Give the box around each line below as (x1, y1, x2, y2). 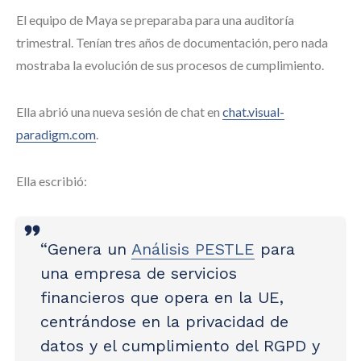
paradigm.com (16, 127, 96, 142)
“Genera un (40, 239, 131, 259)
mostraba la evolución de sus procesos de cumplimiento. (16, 57, 324, 73)
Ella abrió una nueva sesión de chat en (16, 104, 222, 119)
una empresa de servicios (40, 263, 237, 283)
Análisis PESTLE (131, 239, 255, 259)
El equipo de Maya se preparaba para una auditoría (16, 12, 294, 27)
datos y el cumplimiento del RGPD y (40, 336, 320, 355)
